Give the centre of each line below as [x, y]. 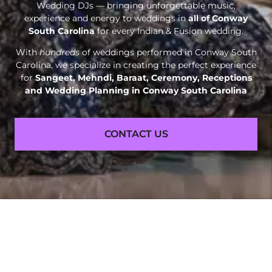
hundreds [59, 52]
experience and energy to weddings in [106, 18]
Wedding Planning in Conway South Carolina [146, 90]
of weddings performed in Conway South [168, 52]
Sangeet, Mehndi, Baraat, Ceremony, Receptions [143, 77]
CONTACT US [136, 134]
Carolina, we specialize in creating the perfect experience [136, 65]
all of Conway [218, 18]
